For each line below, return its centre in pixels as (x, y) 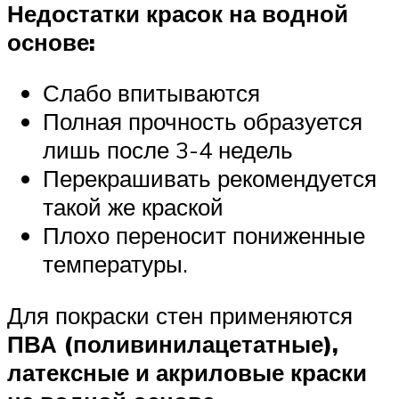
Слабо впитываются (151, 93)
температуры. (115, 264)
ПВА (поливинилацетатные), (173, 343)
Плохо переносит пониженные (204, 236)
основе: (51, 41)
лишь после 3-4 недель (168, 150)
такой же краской (133, 207)
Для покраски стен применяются (180, 315)
